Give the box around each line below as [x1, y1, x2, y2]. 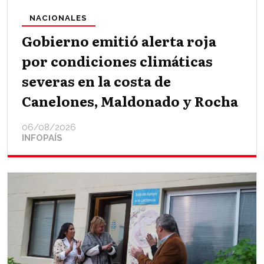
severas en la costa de [22, 70, 171, 91]
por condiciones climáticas [22, 50, 213, 71]
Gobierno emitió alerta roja [22, 30, 216, 51]
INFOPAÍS [22, 132, 62, 143]
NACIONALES [29, 12, 88, 22]
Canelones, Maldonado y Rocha [22, 90, 238, 111]
